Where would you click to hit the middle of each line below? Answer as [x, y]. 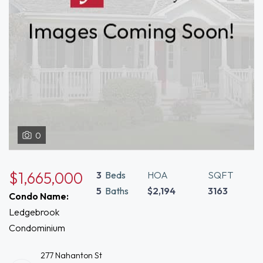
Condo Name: [39, 196]
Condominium [37, 228]
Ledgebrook [34, 212]
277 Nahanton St [71, 255]
